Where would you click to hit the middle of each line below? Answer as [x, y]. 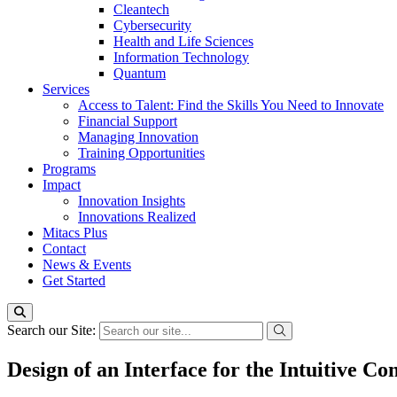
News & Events [87, 265]
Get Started [74, 280]
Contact [64, 249]
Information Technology [181, 57]
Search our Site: [53, 330]
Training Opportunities [141, 153]
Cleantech [141, 9]
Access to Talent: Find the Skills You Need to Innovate [231, 105]
